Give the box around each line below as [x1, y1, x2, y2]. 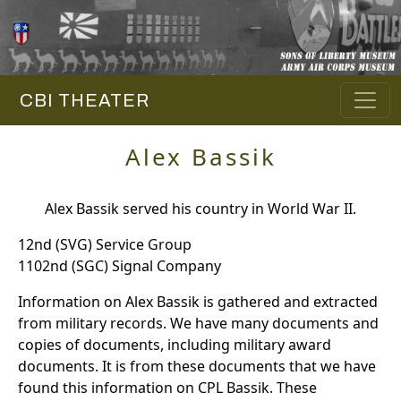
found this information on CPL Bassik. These [18, 378, 317, 398]
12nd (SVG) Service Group [18, 235, 192, 255]
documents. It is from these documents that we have [18, 356, 376, 377]
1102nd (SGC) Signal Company [18, 256, 221, 277]
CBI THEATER [11, 90, 149, 111]
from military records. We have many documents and [18, 313, 379, 334]
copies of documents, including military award [18, 335, 331, 355]
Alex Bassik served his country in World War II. [45, 199, 356, 219]
